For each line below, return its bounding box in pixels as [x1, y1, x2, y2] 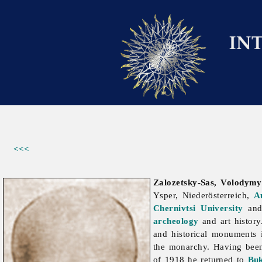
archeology [153, 216, 199, 226]
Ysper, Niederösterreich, [153, 190, 254, 201]
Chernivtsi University [153, 203, 243, 213]
